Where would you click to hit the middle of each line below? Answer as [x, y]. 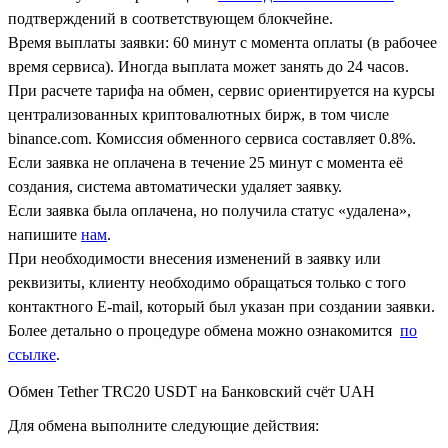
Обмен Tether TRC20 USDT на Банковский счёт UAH [191, 391]
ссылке [32, 354]
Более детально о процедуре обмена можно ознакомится [204, 330]
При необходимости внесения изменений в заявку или [194, 258]
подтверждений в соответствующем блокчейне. [170, 18]
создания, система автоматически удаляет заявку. [175, 186]
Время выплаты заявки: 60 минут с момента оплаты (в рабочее [222, 42]
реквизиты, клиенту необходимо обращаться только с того [207, 282]
